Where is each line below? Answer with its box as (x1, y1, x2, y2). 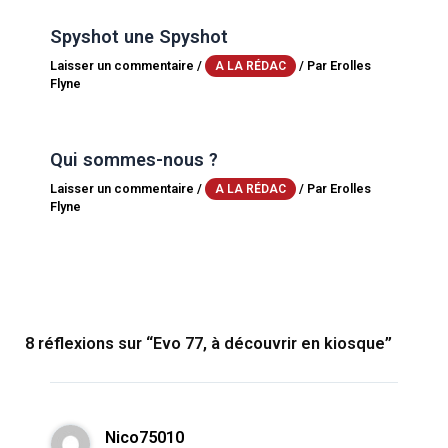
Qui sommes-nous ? (49, 148, 218, 170)
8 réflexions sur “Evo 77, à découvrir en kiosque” (25, 334, 393, 354)
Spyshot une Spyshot (49, 25, 228, 47)
